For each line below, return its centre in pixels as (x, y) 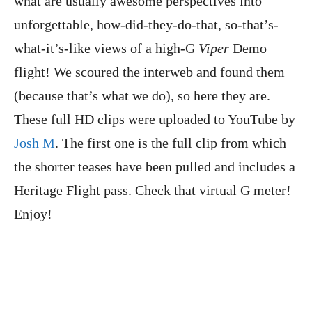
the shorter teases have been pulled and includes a (155, 167)
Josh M (34, 143)
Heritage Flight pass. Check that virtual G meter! (153, 190)
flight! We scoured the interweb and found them (149, 72)
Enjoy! (33, 214)
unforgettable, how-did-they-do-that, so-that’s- (146, 25)
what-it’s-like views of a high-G (106, 48)
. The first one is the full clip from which (171, 143)
